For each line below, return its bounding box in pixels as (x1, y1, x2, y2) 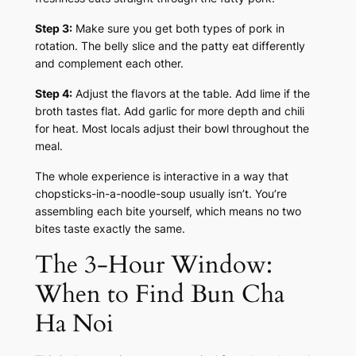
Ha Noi (34, 306, 114, 340)
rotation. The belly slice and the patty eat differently (34, 38, 305, 52)
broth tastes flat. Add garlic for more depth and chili (34, 103, 304, 118)
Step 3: (34, 21, 72, 35)
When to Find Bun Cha (34, 277, 284, 311)
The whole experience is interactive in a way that (34, 168, 288, 183)
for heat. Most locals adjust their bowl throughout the (34, 121, 309, 135)
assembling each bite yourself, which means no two (34, 203, 301, 218)
